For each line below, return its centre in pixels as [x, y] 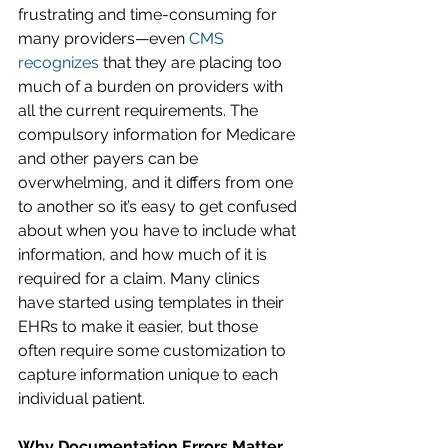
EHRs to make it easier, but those [140, 326]
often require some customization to [154, 350]
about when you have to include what [159, 230]
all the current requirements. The [140, 110]
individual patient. [81, 398]
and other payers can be [110, 158]
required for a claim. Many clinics [141, 278]
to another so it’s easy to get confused [159, 206]
